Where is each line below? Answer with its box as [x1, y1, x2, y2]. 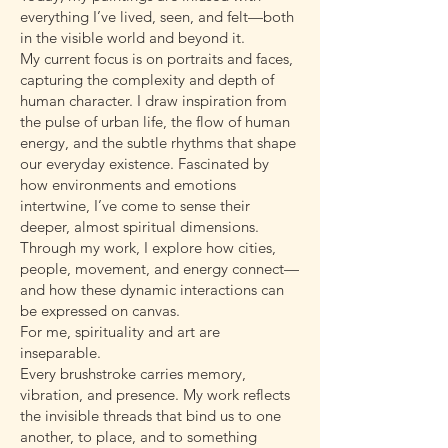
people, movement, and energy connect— [20, 259, 299, 278]
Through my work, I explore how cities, [20, 238, 276, 257]
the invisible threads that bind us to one [20, 406, 281, 425]
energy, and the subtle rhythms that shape [20, 133, 296, 152]
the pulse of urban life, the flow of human [20, 112, 290, 131]
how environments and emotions [20, 175, 236, 194]
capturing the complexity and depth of [20, 70, 274, 89]
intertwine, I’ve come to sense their [20, 196, 250, 215]
